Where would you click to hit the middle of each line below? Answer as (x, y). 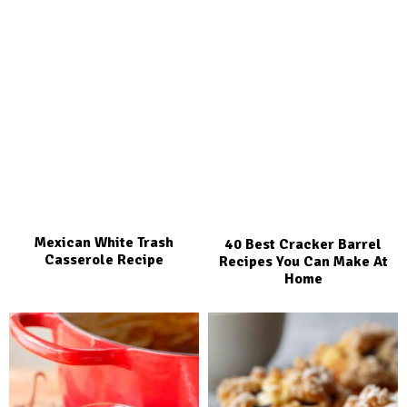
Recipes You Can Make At (303, 262)
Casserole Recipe (104, 260)
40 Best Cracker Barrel (303, 245)
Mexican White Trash (104, 243)
